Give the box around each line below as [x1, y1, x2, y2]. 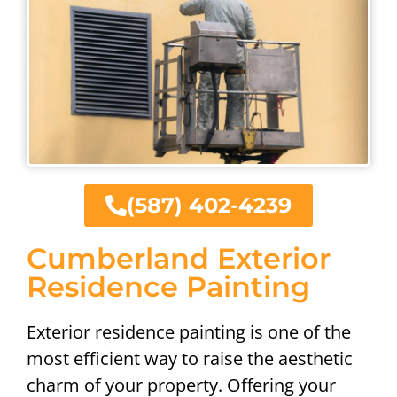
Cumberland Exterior [27, 241, 331, 276]
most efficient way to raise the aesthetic [27, 346, 353, 371]
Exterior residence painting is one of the [27, 320, 351, 345]
